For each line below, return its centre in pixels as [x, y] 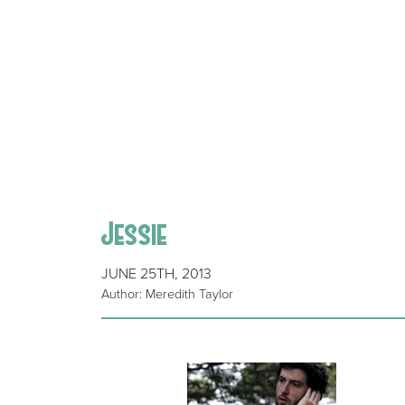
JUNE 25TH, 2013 [156, 274]
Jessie [135, 233]
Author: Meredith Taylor [167, 295]
